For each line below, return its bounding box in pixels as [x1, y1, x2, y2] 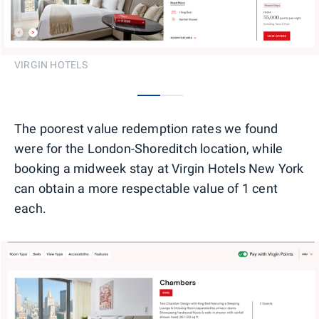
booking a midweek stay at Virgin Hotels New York [14, 160, 304, 176]
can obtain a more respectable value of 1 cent [14, 180, 278, 196]
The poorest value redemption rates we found [14, 120, 278, 136]
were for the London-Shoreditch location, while [14, 140, 283, 156]
